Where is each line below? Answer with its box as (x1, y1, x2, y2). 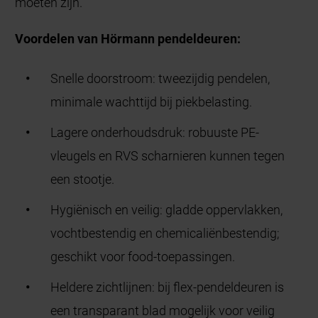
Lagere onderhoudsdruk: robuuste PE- (50, 125, 260, 141)
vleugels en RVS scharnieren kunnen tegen (50, 148, 285, 164)
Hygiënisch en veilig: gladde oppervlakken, (50, 202, 283, 218)
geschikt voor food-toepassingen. (50, 249, 236, 265)
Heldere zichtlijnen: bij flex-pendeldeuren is (50, 280, 285, 295)
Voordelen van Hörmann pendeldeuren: (15, 31, 241, 47)
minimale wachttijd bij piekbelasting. (50, 94, 253, 110)
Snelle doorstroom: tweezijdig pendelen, (50, 71, 270, 87)
